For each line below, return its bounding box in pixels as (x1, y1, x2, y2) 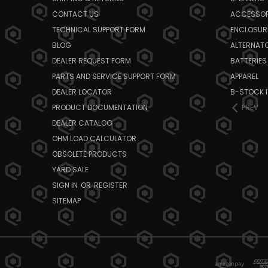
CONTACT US (52, 8, 99, 19)
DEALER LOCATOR (52, 86, 112, 97)
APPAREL (230, 71, 258, 81)
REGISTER (94, 179, 127, 190)
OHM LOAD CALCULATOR (52, 133, 136, 144)
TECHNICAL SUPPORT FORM (52, 24, 145, 35)
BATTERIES (230, 55, 267, 66)
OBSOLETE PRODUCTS (52, 148, 127, 159)
